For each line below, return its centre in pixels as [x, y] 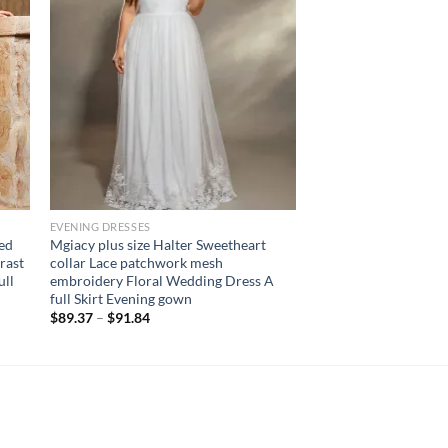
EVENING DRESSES [100, 227]
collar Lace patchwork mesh [136, 262]
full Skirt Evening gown [120, 298]
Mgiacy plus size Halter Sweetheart [157, 244]
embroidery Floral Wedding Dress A [161, 280]
